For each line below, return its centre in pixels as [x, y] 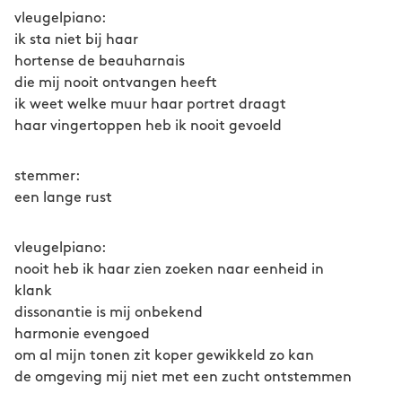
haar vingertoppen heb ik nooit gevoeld [148, 126]
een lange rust [63, 198]
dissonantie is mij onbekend [109, 313]
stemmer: [63, 176]
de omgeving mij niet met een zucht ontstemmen [183, 377]
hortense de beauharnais [100, 61]
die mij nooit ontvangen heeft [116, 83]
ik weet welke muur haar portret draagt [150, 105]
